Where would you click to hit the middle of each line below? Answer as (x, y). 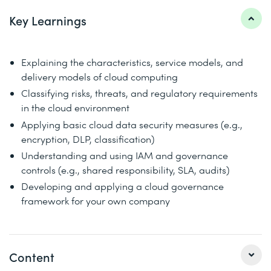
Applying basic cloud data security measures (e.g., (132, 124)
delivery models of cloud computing (100, 77)
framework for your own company (96, 200)
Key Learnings (48, 21)
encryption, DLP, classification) (88, 139)
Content (32, 257)
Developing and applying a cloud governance (122, 186)
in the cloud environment (75, 108)
